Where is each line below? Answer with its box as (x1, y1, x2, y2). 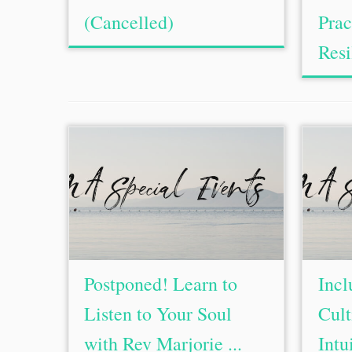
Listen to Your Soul (84, 301, 233, 326)
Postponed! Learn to (84, 271, 238, 296)
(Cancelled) (84, 9, 174, 35)
